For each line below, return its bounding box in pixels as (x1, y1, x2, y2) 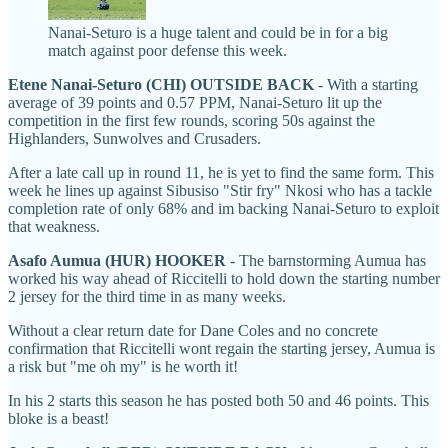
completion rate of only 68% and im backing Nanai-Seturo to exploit (8, 200, 439, 218)
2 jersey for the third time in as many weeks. (8, 288, 286, 306)
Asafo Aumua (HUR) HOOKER (8, 252, 226, 270)
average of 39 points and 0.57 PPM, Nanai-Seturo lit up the (8, 94, 382, 112)
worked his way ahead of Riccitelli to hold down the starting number (8, 270, 440, 288)
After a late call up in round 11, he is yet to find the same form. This (8, 164, 434, 182)
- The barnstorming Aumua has (226, 252, 426, 270)
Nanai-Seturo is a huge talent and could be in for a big (48, 24, 388, 42)
